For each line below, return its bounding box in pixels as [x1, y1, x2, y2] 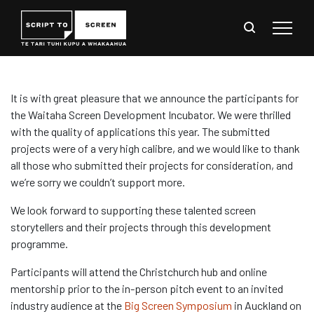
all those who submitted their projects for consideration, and [11, 158, 293, 172]
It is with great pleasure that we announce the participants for [11, 91, 299, 104]
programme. [11, 237, 72, 250]
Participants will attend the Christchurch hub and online [11, 265, 267, 278]
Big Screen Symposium [124, 299, 232, 312]
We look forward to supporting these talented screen [11, 203, 256, 217]
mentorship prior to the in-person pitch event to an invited [11, 282, 283, 295]
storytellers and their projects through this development [11, 220, 271, 233]
